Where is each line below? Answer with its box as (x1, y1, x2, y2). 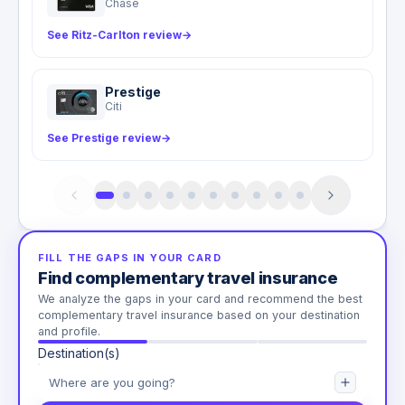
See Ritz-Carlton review (47, 28, 183, 42)
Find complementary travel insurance (38, 268, 338, 288)
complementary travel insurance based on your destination (38, 308, 360, 323)
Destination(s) (38, 345, 120, 362)
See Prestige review (47, 131, 162, 146)
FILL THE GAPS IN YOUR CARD (38, 251, 221, 265)
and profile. (38, 325, 100, 339)
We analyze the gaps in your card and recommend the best (38, 292, 363, 306)
